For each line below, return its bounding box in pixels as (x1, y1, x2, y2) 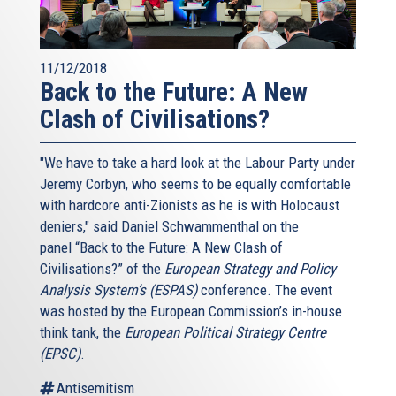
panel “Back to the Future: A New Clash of (40, 238, 283, 256)
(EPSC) (40, 344, 80, 362)
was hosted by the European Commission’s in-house (40, 301, 342, 320)
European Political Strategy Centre (125, 323, 326, 341)
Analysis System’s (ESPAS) (40, 280, 197, 299)
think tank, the (40, 323, 125, 341)
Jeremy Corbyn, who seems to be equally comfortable (40, 174, 351, 193)
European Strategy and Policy (164, 259, 336, 278)
